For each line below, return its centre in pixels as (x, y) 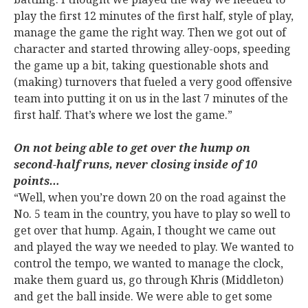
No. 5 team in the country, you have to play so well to (152, 214)
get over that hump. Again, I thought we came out (145, 230)
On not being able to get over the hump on (132, 148)
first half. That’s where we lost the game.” (123, 115)
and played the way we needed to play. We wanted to (154, 247)
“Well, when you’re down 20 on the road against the (150, 197)
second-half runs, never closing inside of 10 (135, 164)
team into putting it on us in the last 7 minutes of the (151, 98)
